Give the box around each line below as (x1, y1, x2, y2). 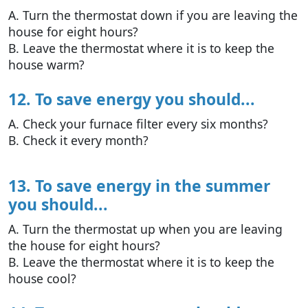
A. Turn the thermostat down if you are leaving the (8, 7, 298, 24)
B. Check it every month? (8, 132, 148, 149)
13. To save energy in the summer (8, 175, 270, 197)
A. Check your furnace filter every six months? (8, 115, 268, 133)
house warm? (8, 56, 85, 74)
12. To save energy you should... (8, 89, 255, 111)
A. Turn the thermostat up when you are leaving (8, 221, 283, 238)
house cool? (8, 270, 76, 287)
